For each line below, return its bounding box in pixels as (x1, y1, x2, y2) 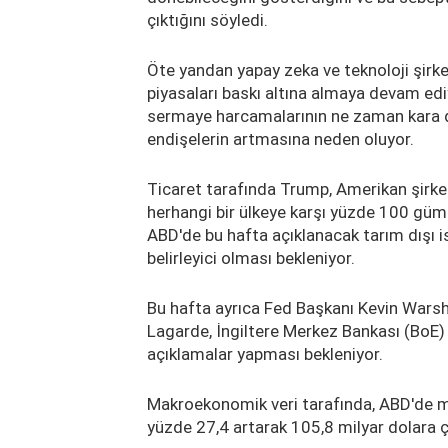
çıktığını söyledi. (147, 9, 268, 30)
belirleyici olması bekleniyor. (147, 247, 355, 268)
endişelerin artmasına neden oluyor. (147, 128, 414, 149)
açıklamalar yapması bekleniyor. (147, 343, 383, 364)
